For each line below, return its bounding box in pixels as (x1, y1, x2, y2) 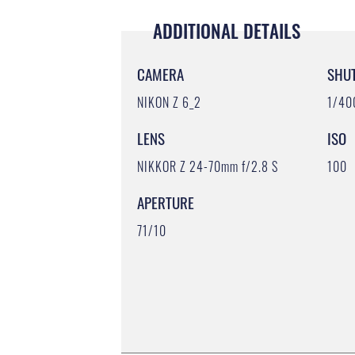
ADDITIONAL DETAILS (152, 17, 300, 44)
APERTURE (136, 190, 194, 213)
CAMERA (136, 62, 184, 85)
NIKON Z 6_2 (136, 92, 201, 112)
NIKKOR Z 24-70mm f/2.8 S (136, 156, 278, 176)
